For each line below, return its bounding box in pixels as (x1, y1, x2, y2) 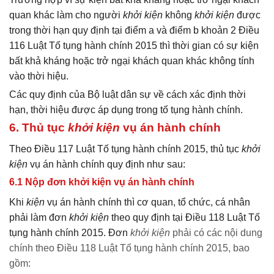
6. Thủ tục (9, 120, 68, 134)
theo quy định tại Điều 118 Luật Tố (109, 212, 260, 223)
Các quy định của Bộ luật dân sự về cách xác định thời (9, 89, 246, 100)
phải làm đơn (9, 212, 69, 223)
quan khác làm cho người (9, 10, 123, 21)
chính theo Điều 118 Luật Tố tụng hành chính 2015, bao (9, 243, 250, 254)
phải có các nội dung (170, 228, 262, 239)
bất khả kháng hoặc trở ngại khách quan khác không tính (9, 56, 254, 67)
